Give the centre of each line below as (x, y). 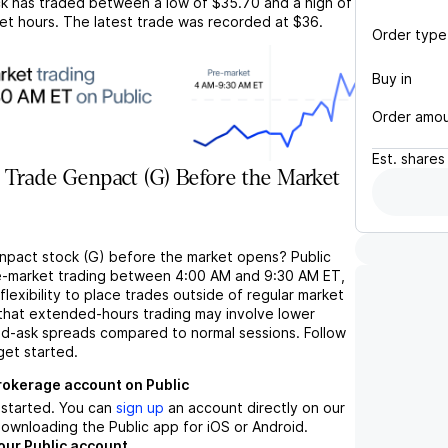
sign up (140, 408)
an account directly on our (254, 408)
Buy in (392, 78)
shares (423, 158)
